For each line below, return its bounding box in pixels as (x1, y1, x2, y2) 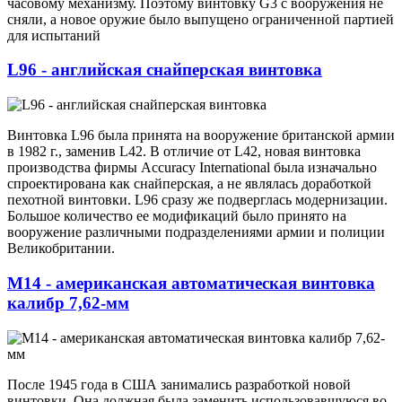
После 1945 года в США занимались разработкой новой (7, 376, 351, 392)
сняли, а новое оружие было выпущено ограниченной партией (7, 11, 394, 27)
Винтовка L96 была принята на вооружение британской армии (7, 127, 395, 144)
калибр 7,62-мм (7, 293, 129, 312)
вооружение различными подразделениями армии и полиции (7, 224, 385, 240)
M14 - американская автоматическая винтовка (7, 273, 375, 293)
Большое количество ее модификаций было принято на (7, 208, 346, 224)
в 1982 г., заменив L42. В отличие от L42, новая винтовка (7, 144, 361, 160)
